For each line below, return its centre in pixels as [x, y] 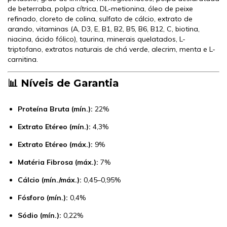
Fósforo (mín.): [43, 198]
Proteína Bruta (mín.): [55, 109]
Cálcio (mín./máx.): [50, 180]
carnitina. [23, 60]
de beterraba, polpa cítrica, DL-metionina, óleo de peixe [100, 9]
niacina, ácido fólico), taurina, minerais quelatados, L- [97, 39]
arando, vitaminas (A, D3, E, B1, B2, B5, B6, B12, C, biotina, [104, 29]
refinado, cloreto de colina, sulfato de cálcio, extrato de [100, 19]
